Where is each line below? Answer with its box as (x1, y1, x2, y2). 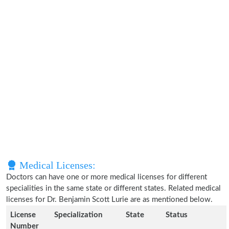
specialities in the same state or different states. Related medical (6, 185, 221, 192)
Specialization (54, 211, 102, 219)
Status (166, 211, 188, 219)
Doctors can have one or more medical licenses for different (6, 173, 207, 181)
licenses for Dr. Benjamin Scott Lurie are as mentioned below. (6, 196, 213, 203)
